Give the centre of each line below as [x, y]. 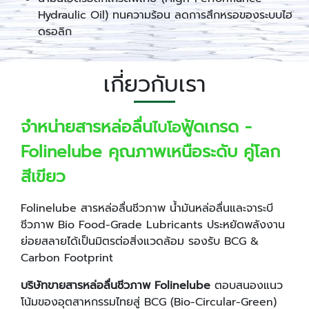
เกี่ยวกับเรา [154, 84]
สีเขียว [43, 176]
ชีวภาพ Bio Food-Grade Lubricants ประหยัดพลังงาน [153, 225]
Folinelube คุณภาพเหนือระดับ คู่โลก [150, 151]
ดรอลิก [55, 31]
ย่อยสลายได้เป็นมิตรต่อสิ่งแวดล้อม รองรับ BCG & [140, 241]
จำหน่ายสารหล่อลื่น [87, 127]
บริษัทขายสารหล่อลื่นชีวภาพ [88, 285]
